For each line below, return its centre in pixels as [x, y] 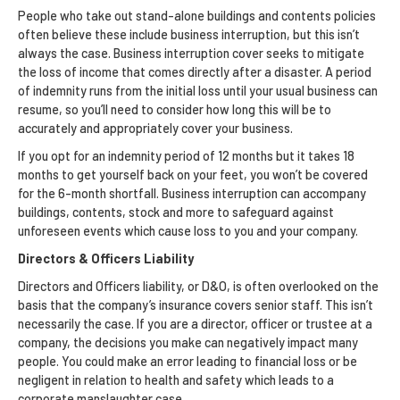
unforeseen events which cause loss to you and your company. [188, 230]
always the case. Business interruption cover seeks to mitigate [191, 53]
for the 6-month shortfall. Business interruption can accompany [192, 193]
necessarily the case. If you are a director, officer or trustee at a [195, 323]
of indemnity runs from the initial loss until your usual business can [198, 90]
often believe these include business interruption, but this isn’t [189, 34]
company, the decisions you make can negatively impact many [188, 342]
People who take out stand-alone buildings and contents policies [197, 15]
